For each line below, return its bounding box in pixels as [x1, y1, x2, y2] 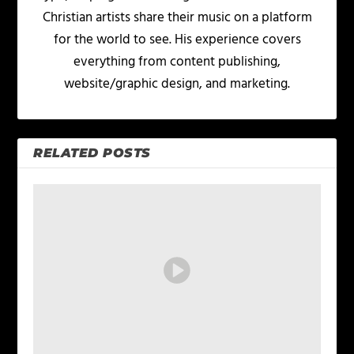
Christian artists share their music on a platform [42, 7, 312, 29]
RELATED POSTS [33, 145, 151, 161]
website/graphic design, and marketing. [64, 73, 290, 96]
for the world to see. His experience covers [53, 29, 301, 51]
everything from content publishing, [73, 51, 281, 73]
